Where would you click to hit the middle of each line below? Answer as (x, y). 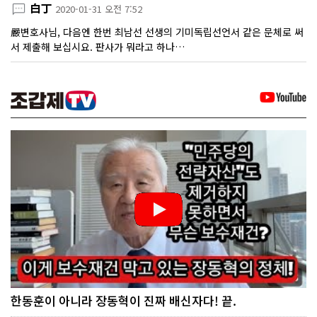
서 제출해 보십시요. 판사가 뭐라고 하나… (98, 46)
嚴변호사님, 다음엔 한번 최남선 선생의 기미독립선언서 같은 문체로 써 (157, 31)
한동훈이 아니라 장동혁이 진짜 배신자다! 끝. (123, 301)
